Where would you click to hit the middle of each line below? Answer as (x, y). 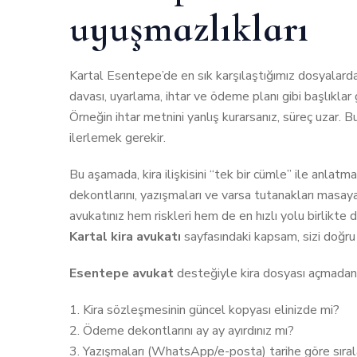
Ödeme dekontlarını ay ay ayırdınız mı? (188, 331)
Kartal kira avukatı (125, 237)
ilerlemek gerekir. (118, 138)
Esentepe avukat (122, 274)
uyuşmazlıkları (190, 29)
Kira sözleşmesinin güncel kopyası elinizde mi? (211, 310)
